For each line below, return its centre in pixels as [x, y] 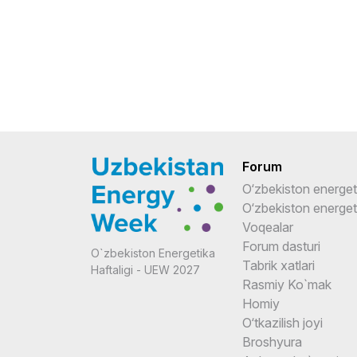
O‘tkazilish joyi [282, 322]
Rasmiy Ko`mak [287, 284]
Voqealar [268, 227]
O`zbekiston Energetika [153, 253]
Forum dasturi [281, 246]
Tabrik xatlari [279, 265]
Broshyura [272, 341]
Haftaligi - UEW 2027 [145, 269]
